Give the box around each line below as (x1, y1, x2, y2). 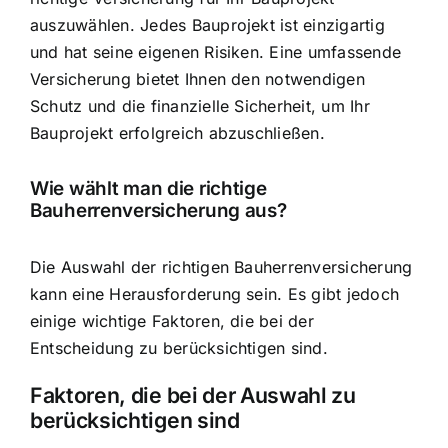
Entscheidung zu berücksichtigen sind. (30, 337, 328, 358)
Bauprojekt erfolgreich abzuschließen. (30, 122, 325, 143)
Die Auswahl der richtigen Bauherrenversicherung (30, 256, 413, 277)
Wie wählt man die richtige (30, 177, 267, 201)
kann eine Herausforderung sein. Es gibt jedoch (30, 283, 400, 304)
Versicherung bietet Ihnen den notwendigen (30, 68, 365, 89)
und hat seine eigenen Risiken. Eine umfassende (30, 41, 402, 62)
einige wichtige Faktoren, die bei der (30, 310, 314, 331)
